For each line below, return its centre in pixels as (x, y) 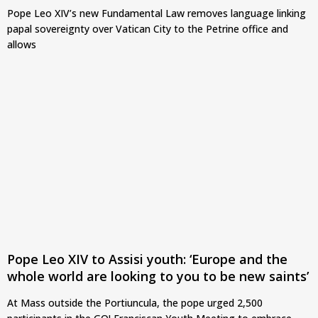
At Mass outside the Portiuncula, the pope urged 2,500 (135, 303)
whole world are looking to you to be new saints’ (158, 276)
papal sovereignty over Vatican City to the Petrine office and (148, 29)
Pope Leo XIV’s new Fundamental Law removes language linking (157, 13)
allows (22, 45)
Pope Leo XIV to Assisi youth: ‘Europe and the (147, 259)
